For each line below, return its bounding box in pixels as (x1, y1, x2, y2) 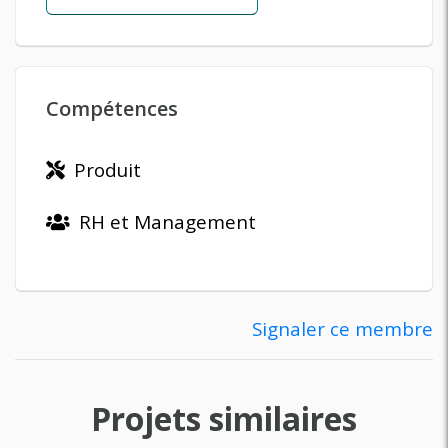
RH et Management (74, 209, 256, 235)
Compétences (46, 95, 178, 122)
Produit (69, 157, 141, 183)
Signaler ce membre (252, 316, 433, 342)
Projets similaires (91, 397, 357, 440)
